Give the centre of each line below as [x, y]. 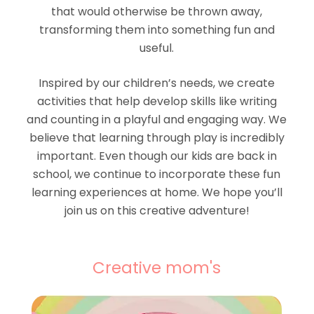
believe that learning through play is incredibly [157, 137]
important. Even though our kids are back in [157, 156]
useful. [157, 48]
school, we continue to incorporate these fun [157, 174]
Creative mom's [157, 267]
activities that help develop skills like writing [157, 101]
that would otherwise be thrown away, [157, 11]
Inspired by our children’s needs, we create [157, 83]
